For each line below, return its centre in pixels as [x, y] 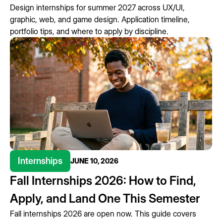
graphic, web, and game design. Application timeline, [100, 20]
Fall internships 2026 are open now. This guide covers [103, 214]
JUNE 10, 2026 [94, 161]
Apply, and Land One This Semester [105, 199]
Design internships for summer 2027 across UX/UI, [97, 8]
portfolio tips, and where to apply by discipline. [89, 31]
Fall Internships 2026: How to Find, [103, 181]
